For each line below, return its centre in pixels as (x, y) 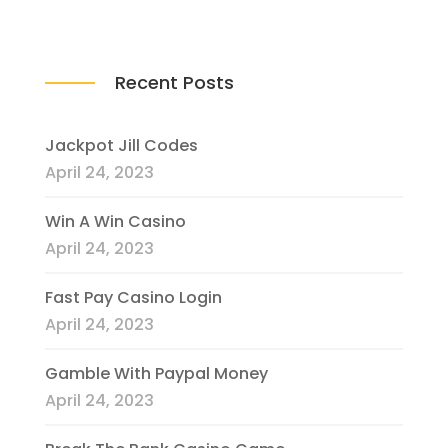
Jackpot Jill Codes (121, 145)
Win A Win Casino (115, 221)
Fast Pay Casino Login (133, 297)
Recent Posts (174, 82)
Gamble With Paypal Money (156, 373)
